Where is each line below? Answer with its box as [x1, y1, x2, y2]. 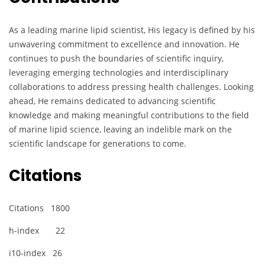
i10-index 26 [9, 247, 62, 259]
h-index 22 [9, 225, 65, 237]
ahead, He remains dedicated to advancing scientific [9, 95, 216, 107]
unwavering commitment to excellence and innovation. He [9, 38, 240, 50]
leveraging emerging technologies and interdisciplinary [9, 67, 228, 79]
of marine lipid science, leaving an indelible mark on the [9, 124, 232, 135]
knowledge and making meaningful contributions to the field [9, 109, 249, 121]
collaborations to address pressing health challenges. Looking [9, 81, 254, 93]
